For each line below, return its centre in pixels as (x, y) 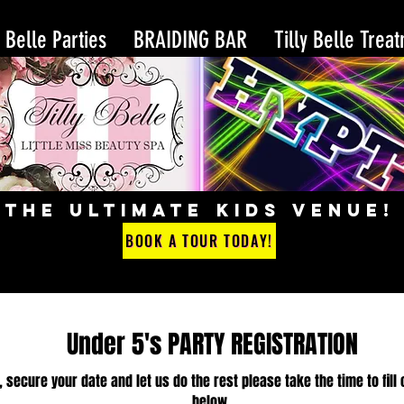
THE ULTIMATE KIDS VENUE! (200, 210)
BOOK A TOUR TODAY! (199, 241)
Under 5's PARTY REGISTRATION (212, 344)
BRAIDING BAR (190, 40)
